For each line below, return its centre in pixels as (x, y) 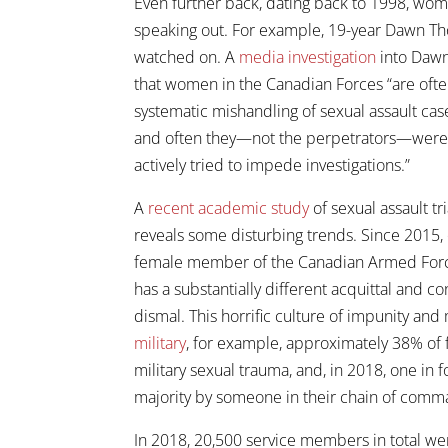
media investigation (308, 56)
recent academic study (229, 207)
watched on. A (187, 56)
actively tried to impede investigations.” (272, 164)
